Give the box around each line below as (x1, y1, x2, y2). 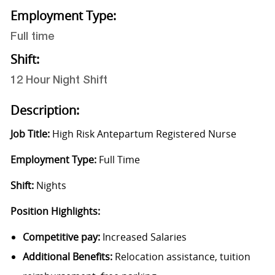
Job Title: (10, 127, 52, 141)
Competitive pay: (22, 230, 103, 244)
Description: (10, 102, 79, 119)
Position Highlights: (10, 204, 100, 219)
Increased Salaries (102, 230, 187, 244)
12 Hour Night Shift (10, 76, 107, 87)
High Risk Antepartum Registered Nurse (52, 127, 236, 141)
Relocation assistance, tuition (114, 250, 250, 264)
